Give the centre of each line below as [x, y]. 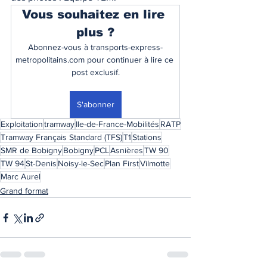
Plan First [122, 163]
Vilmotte [155, 163]
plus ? [95, 32]
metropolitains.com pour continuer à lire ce [95, 60]
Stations [147, 137]
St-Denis [41, 163]
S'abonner [95, 104]
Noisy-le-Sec [81, 163]
